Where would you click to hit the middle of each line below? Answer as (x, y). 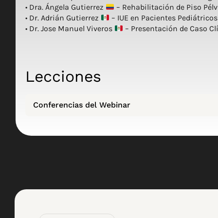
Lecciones (63, 76)
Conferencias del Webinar (82, 105)
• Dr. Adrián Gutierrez (63, 18)
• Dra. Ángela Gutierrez (65, 7)
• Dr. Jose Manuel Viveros (70, 29)
